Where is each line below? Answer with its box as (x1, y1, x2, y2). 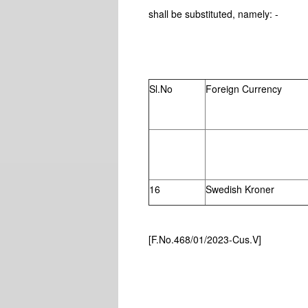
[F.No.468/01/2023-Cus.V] (148, 232, 265, 246)
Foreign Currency (206, 82, 283, 96)
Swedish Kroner (206, 182, 275, 196)
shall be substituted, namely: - (148, 7, 282, 21)
